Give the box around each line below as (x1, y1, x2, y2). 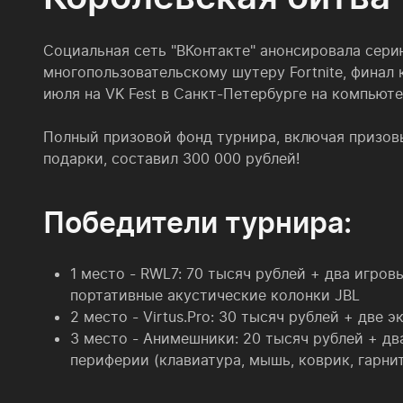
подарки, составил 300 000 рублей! (43, 149, 300, 168)
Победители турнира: (43, 205, 352, 241)
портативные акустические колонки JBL (70, 286, 360, 305)
